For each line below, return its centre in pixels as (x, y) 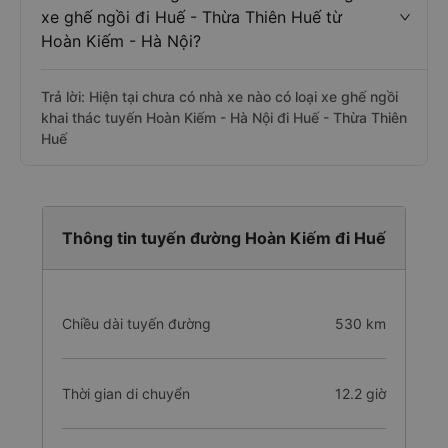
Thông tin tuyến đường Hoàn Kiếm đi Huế (224, 238)
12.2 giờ (360, 393)
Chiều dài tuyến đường (136, 323)
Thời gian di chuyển (126, 393)
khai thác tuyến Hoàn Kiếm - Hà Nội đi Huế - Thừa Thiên (224, 117)
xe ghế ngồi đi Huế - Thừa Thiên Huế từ (191, 17)
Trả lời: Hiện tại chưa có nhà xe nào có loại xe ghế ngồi (219, 96)
